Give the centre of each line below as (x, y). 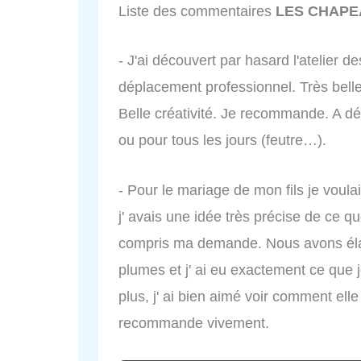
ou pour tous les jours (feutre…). (222, 141)
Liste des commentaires (197, 11)
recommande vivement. (194, 324)
